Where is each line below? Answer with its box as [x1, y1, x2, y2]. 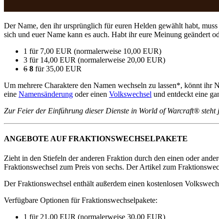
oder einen [73, 89, 109, 98]
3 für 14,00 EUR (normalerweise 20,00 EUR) [23, 55, 165, 64]
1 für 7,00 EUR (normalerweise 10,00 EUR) [23, 46, 161, 55]
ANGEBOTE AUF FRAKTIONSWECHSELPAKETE [4, 134, 188, 143]
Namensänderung [19, 89, 73, 98]
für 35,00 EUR [33, 64, 82, 73]
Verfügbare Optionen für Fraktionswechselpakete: [4, 196, 157, 204]
